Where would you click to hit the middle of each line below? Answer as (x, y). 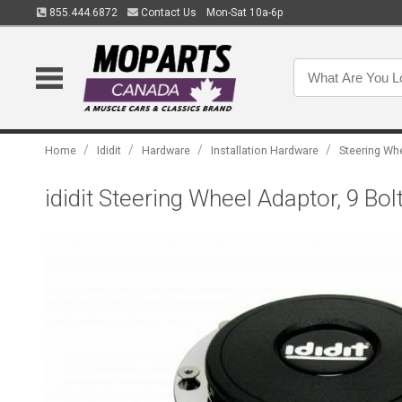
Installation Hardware (265, 150)
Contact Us (167, 13)
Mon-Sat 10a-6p (244, 13)
